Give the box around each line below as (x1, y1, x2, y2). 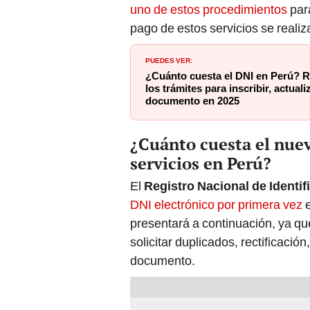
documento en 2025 (145, 95, 239, 108)
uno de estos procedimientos (130, 2, 287, 17)
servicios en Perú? (130, 152, 271, 175)
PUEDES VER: (145, 54, 192, 66)
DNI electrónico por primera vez (130, 197, 305, 212)
